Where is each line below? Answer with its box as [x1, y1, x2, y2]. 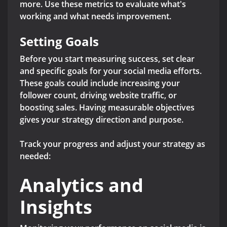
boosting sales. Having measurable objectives [20, 102, 195, 113]
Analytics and [20, 173, 143, 198]
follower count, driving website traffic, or [20, 90, 177, 101]
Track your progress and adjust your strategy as [20, 138, 205, 150]
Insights [20, 195, 92, 220]
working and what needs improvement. [20, 11, 171, 22]
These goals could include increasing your [20, 78, 180, 89]
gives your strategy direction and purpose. [20, 114, 183, 126]
